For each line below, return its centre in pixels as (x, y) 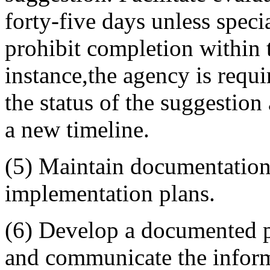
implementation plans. (110, 193)
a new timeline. (77, 129)
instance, (46, 75)
